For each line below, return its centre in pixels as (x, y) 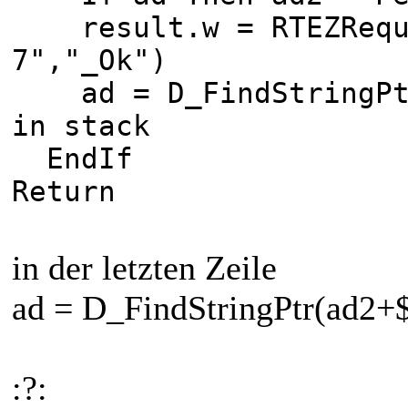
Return (64, 191)
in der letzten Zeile (144, 267)
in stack (81, 125)
